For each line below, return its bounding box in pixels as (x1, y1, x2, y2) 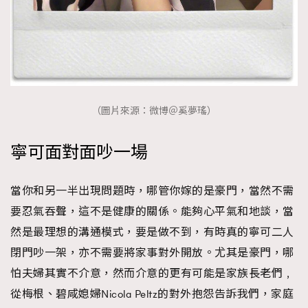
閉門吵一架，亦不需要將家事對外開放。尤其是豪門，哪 (10, 245, 294, 260)
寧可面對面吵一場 (10, 141, 148, 164)
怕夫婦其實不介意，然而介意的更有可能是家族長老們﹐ (10, 266, 294, 280)
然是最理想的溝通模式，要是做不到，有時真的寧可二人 (10, 225, 294, 239)
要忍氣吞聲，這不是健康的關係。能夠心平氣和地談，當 (10, 204, 294, 219)
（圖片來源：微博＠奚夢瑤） (91, 104, 217, 118)
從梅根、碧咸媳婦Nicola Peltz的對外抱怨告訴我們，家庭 (10, 287, 294, 301)
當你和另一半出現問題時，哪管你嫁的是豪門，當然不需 (10, 184, 294, 198)
